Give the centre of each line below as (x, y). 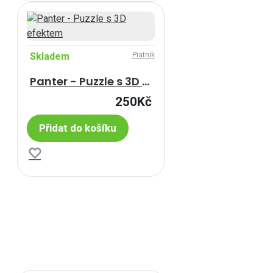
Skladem (50, 56)
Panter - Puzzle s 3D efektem (146, 81)
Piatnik (143, 55)
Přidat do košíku (78, 128)
